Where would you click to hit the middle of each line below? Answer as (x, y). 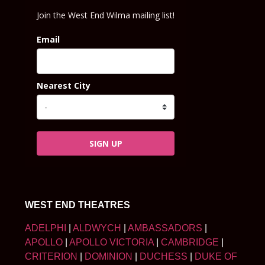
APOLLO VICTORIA (112, 242)
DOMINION (109, 256)
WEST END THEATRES (77, 205)
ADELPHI (46, 228)
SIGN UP (106, 143)
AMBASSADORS (165, 228)
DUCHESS (164, 256)
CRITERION (51, 256)
